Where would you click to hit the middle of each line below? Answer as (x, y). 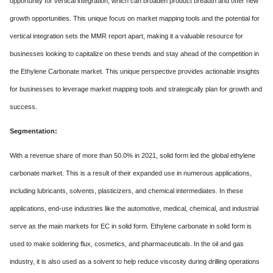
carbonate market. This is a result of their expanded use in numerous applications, (131, 173)
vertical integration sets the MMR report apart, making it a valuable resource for (126, 36)
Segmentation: (34, 131)
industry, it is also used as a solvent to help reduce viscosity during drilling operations (135, 261)
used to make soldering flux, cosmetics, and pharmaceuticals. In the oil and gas (127, 244)
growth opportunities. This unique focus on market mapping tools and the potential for (135, 18)
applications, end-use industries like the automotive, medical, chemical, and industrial (134, 208)
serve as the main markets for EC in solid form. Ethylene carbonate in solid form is (131, 226)
